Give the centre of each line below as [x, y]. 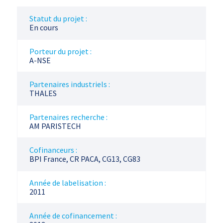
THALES [43, 93]
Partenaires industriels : [69, 84]
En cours [44, 27]
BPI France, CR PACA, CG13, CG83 [85, 159]
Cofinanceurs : [53, 150]
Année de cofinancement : [73, 216]
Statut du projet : [58, 18]
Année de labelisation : [67, 183]
